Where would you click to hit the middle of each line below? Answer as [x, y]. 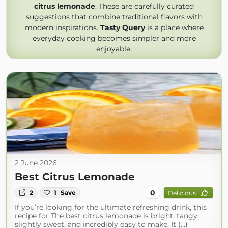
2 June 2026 [36, 163]
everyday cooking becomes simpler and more [114, 38]
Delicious [182, 193]
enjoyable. [114, 49]
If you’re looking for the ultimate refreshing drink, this [111, 207]
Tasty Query [122, 27]
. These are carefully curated [145, 6]
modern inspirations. [62, 27]
